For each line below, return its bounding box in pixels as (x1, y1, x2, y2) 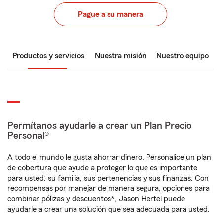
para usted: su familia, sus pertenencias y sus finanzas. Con (7, 174, 209, 182)
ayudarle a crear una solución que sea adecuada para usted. (7, 205, 210, 213)
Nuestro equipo (156, 52, 209, 60)
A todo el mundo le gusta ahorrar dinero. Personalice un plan (7, 153, 211, 161)
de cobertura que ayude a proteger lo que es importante (7, 164, 197, 172)
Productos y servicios (12, 52, 84, 60)
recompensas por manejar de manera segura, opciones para (7, 184, 210, 192)
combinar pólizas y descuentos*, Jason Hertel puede (7, 195, 185, 203)
